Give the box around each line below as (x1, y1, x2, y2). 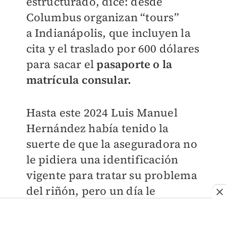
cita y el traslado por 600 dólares (26, 40, 200, 56)
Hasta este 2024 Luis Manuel (26, 104, 178, 120)
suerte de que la (26, 136, 114, 151)
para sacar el (26, 56, 97, 72)
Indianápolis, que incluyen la (34, 25, 191, 40)
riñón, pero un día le (45, 183, 156, 198)
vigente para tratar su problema (26, 167, 197, 183)
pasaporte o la (96, 56, 173, 72)
